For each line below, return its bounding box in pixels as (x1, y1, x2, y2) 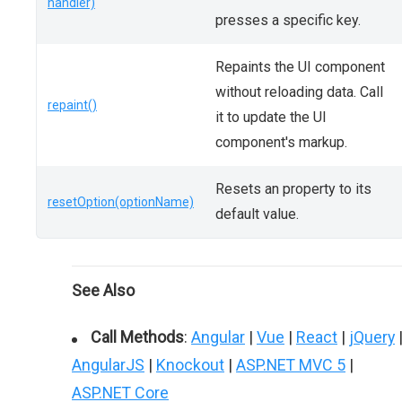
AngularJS (72, 355, 144, 374)
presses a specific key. (215, 12, 361, 29)
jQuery (349, 328, 395, 346)
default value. (215, 205, 299, 223)
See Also (72, 281, 135, 300)
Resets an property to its (215, 180, 371, 197)
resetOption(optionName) (48, 195, 194, 209)
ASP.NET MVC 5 (236, 355, 345, 374)
